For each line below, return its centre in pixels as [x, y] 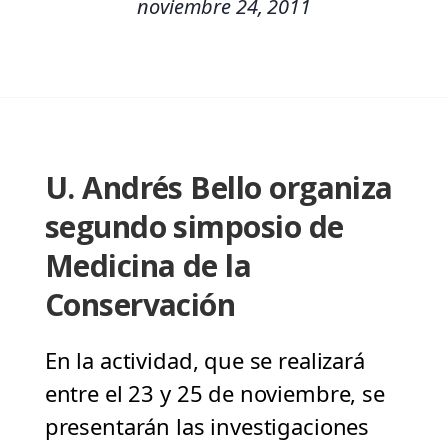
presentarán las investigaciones [207, 426]
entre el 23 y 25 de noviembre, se [214, 393]
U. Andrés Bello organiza [218, 188]
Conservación [140, 305]
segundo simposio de [194, 227]
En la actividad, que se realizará [204, 360]
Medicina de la [148, 266]
